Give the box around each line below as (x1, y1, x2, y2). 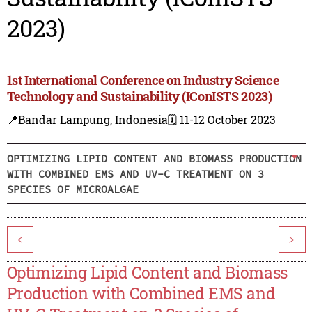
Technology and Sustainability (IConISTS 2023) (6, 88, 272, 105)
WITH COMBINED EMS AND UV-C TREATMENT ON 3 (6, 166, 264, 180)
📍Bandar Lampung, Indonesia (6, 112, 168, 127)
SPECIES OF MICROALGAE (6, 182, 139, 196)
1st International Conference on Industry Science (6, 72, 279, 89)
